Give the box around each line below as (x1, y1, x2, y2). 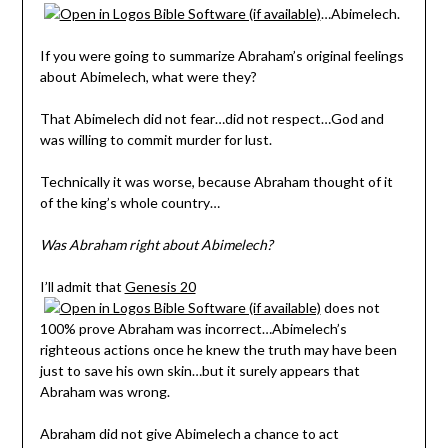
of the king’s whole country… (39, 194, 220, 212)
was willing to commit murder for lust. (39, 131, 272, 149)
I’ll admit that (39, 278, 125, 296)
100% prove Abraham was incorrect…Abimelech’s (39, 320, 347, 338)
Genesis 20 (124, 278, 196, 296)
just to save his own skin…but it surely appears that (39, 362, 360, 380)
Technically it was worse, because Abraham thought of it (39, 173, 393, 191)
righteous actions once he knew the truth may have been (39, 341, 397, 359)
